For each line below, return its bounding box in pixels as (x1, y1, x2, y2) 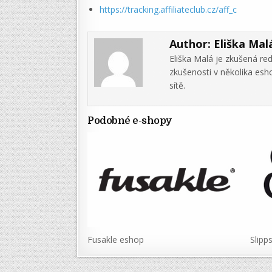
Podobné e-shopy (87, 115, 172, 127)
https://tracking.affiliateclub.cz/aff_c (100, 4, 237, 16)
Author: (169, 36, 214, 52)
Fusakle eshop (87, 234, 144, 246)
